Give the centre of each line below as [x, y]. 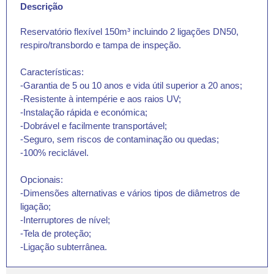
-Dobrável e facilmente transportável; [93, 125]
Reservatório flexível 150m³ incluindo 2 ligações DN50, [129, 31]
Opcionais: [41, 179]
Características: [52, 72]
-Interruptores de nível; [65, 220]
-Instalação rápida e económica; [83, 112]
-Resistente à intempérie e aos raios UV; [100, 98]
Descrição [41, 7]
